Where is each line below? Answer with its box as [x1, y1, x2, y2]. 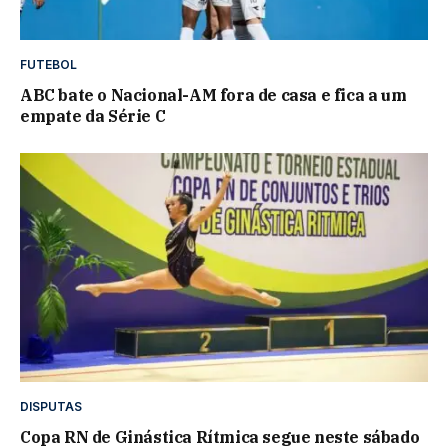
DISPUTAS [20, 399, 82, 415]
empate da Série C [20, 105, 166, 126]
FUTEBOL [20, 56, 77, 72]
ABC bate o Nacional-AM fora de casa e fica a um [20, 84, 407, 105]
